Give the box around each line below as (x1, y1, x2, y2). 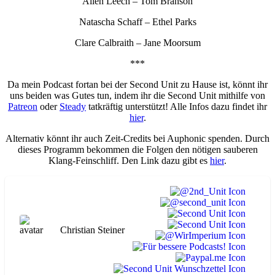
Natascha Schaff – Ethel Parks (79, 16, 196, 27)
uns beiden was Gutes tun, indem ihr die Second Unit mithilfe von (10, 90, 265, 101)
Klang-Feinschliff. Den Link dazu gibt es (48, 155, 210, 166)
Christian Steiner (60, 224, 125, 235)
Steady (60, 101, 86, 112)
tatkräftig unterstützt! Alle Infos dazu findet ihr (86, 101, 267, 112)
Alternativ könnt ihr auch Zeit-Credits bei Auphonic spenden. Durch (6, 133, 269, 144)
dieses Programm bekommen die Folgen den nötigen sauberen (17, 144, 258, 155)
